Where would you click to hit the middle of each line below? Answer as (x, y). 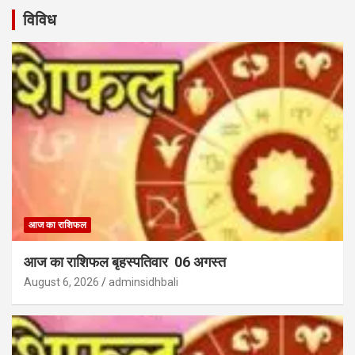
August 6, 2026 (61, 282)
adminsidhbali (143, 282)
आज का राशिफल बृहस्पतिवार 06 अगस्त (126, 261)
